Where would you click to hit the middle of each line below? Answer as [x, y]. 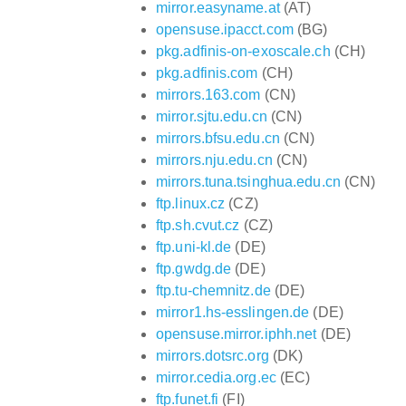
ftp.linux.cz [191, 203]
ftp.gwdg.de [194, 268]
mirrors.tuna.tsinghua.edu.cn [248, 181]
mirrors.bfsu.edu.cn [218, 138]
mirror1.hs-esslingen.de [233, 312]
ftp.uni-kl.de [194, 246]
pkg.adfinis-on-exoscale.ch [243, 51]
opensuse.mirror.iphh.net [237, 333]
